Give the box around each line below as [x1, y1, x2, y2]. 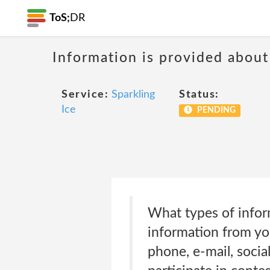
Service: [61, 89, 108, 100]
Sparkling [111, 89, 155, 100]
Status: [179, 89, 219, 100]
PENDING [195, 106, 236, 115]
